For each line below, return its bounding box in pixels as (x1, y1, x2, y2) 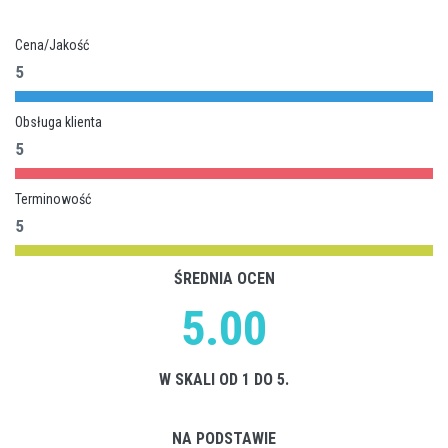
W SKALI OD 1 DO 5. (159, 370, 289, 389)
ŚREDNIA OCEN (173, 269, 275, 288)
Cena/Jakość (15, 37, 89, 53)
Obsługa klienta (15, 114, 102, 130)
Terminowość (15, 191, 91, 207)
